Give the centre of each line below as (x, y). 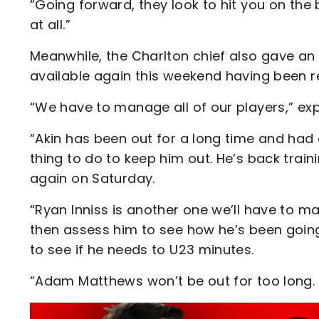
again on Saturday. (93, 178)
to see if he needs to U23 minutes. (142, 250)
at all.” (50, 25)
